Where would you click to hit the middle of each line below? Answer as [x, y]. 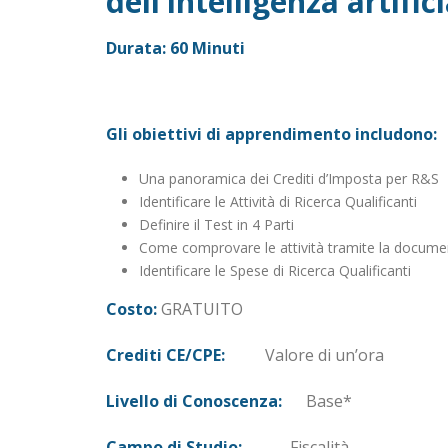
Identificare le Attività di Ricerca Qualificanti [277, 201]
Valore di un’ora [304, 354]
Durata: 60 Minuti [175, 47]
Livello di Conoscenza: [194, 400]
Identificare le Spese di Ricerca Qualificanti [274, 270]
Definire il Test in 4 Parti [216, 224]
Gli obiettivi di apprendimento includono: [271, 133]
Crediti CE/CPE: [165, 354]
